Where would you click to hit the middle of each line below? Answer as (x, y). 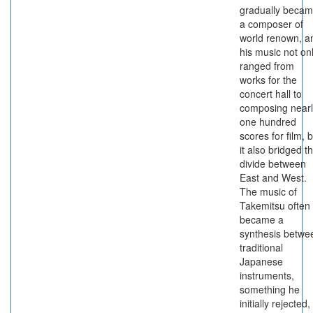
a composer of (271, 24)
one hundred (268, 122)
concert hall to (271, 94)
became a (262, 219)
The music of (268, 191)
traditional (261, 247)
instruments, (267, 275)
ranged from (267, 66)
